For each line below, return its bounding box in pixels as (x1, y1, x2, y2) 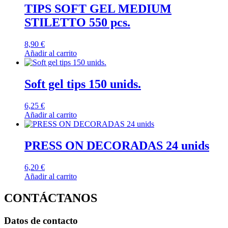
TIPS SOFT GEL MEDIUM (24, 2, 172, 16)
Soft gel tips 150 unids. (24, 77, 141, 91)
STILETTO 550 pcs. (24, 16, 130, 30)
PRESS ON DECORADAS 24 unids (24, 138, 209, 152)
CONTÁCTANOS (4, 191, 97, 205)
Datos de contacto (4, 215, 78, 226)
